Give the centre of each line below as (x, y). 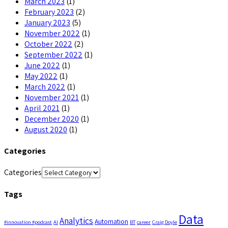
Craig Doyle (165, 222)
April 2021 (42, 108)
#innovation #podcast (28, 222)
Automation (111, 221)
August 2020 (46, 129)
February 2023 (49, 12)
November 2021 (52, 97)
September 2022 (53, 54)
